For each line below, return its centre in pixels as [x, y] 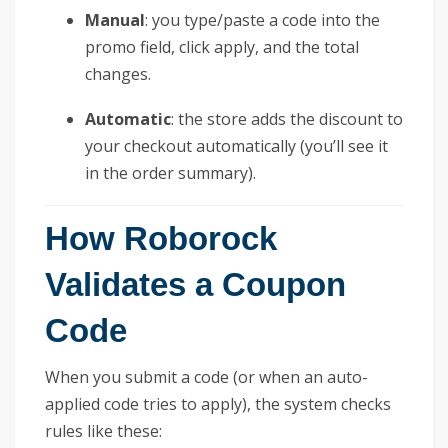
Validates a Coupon [195, 284]
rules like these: [103, 430]
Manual [115, 19]
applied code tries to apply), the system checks [218, 403]
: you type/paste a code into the [262, 19]
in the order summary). [170, 172]
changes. [118, 73]
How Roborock [161, 238]
